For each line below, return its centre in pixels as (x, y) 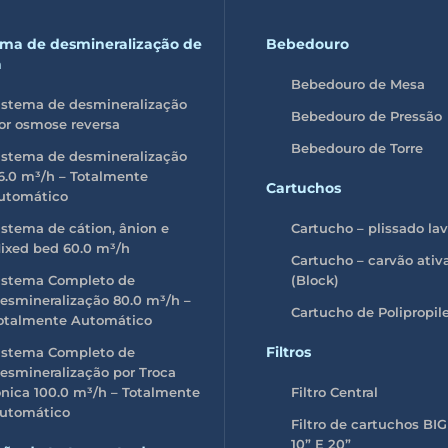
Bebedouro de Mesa (358, 83)
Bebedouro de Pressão (366, 115)
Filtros (288, 351)
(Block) (315, 279)
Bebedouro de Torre (357, 147)
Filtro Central (334, 391)
